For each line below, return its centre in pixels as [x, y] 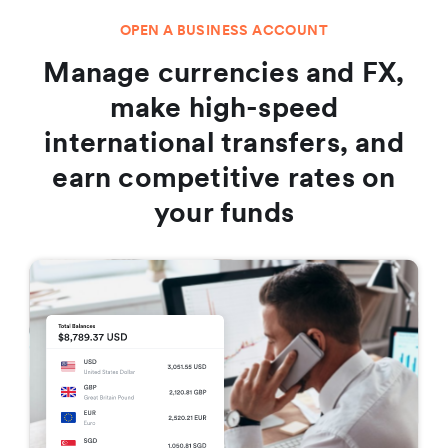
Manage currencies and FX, [224, 72]
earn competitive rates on [224, 177]
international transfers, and [224, 142]
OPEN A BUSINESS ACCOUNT [224, 30]
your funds [224, 212]
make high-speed [224, 107]
